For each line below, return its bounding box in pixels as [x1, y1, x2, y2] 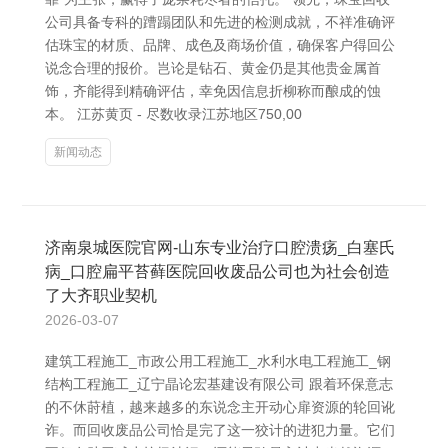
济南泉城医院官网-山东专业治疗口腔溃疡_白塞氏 [45, 239, 395, 256]
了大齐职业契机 [45, 287, 157, 304]
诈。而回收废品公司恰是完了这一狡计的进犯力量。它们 [45, 422, 395, 438]
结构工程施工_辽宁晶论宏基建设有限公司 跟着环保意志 [45, 376, 393, 392]
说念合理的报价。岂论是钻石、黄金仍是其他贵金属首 [45, 60, 381, 76]
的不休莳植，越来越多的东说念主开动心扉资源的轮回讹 [45, 399, 395, 415]
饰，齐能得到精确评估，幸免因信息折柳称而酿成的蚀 [45, 83, 381, 99]
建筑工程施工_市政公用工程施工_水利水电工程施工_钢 [45, 353, 391, 369]
